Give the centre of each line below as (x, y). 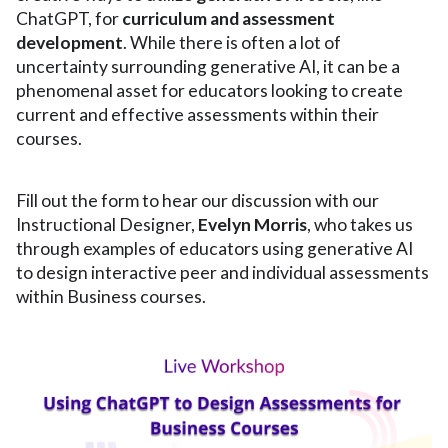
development (69, 43)
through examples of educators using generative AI (214, 249)
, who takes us (360, 225)
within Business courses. (111, 297)
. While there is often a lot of (232, 43)
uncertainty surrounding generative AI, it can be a (208, 67)
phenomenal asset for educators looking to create (209, 91)
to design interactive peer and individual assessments (222, 273)
